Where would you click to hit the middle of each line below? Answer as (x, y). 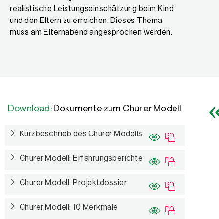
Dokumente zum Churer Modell (117, 108)
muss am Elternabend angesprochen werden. (91, 32)
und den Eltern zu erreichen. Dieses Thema (86, 21)
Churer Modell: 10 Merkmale (69, 208)
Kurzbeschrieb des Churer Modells (81, 134)
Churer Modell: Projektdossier (73, 183)
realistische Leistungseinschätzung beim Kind (92, 9)
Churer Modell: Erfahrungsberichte (81, 159)
